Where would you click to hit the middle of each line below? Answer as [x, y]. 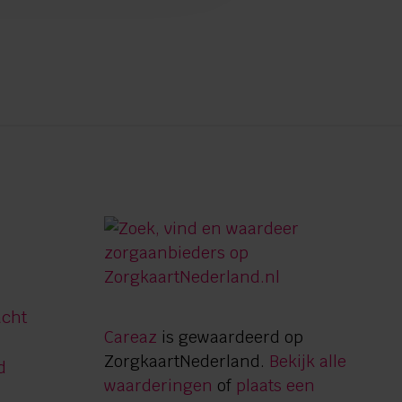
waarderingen [159, 386]
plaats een [276, 386]
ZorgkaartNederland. [187, 362]
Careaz [131, 337]
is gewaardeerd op [231, 337]
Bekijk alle [308, 362]
